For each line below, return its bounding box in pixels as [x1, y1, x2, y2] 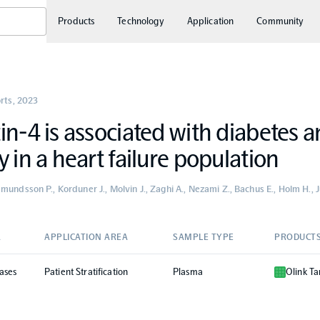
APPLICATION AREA [44, 231, 129, 242]
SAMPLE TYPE [172, 231, 234, 242]
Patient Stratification [44, 266, 129, 278]
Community [256, 15, 304, 27]
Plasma [172, 266, 203, 278]
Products [58, 15, 95, 27]
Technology [117, 15, 164, 27]
